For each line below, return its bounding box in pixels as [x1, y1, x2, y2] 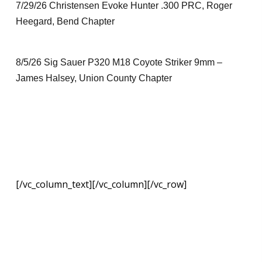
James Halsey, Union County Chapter [15, 73, 172, 83]
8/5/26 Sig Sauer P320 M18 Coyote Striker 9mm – [15, 57, 222, 67]
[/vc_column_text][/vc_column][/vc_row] [15, 178, 187, 191]
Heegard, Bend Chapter [15, 16, 115, 26]
